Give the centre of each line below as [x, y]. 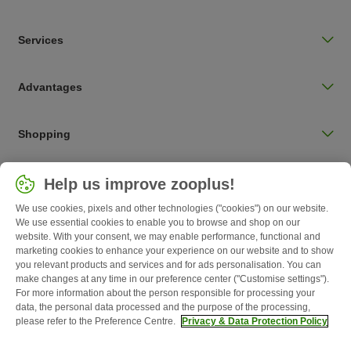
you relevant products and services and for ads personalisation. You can [168, 265]
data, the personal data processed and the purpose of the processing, [163, 307]
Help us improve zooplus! [139, 184]
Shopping [44, 134]
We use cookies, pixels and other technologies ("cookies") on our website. [172, 208]
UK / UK [69, 194]
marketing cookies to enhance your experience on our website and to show [175, 251]
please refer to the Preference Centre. [97, 321]
